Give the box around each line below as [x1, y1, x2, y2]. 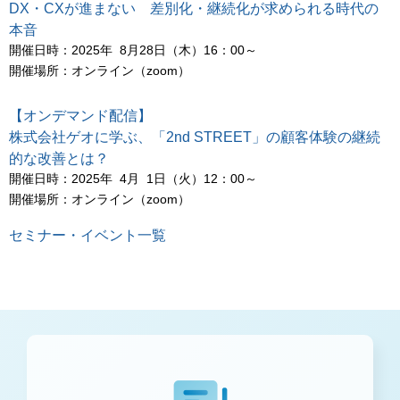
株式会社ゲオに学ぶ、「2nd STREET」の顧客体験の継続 [9, 129, 380, 145]
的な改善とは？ [9, 150, 109, 166]
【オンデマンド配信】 [9, 107, 152, 123]
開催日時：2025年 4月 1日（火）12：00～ [9, 171, 257, 186]
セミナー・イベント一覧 [9, 227, 166, 243]
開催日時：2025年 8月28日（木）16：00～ [9, 42, 257, 57]
